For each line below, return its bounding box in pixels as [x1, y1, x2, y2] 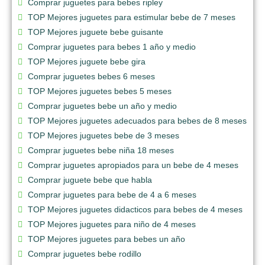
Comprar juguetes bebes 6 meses [28, 71, 155, 81]
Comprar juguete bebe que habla [28, 174, 152, 185]
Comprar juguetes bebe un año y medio [28, 101, 177, 111]
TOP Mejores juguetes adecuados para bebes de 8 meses [28, 115, 247, 125]
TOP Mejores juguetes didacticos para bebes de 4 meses [28, 204, 243, 214]
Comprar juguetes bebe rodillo [28, 248, 141, 258]
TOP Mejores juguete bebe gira [28, 56, 146, 66]
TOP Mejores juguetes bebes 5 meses [28, 86, 172, 96]
